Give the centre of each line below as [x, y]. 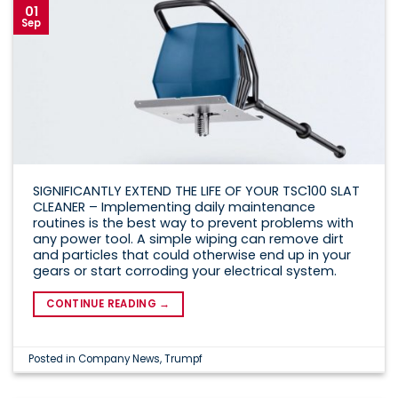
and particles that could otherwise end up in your [191, 255]
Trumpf [184, 358]
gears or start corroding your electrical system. [184, 271]
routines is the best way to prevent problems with [193, 223]
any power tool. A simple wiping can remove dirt [188, 239]
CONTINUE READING [103, 303]
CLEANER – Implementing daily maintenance [174, 207]
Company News [119, 358]
